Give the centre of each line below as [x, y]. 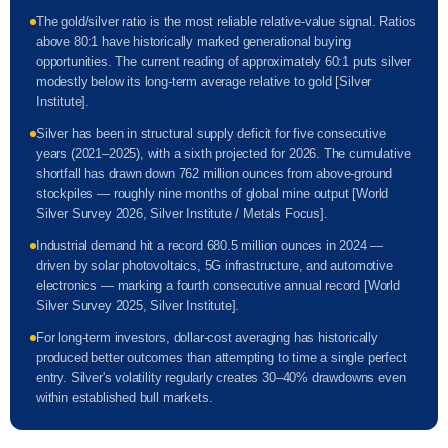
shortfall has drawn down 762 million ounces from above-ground [214, 173]
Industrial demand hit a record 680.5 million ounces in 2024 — [210, 245]
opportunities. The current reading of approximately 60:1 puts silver [224, 61]
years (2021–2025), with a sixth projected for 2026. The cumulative [223, 153]
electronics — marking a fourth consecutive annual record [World [218, 285]
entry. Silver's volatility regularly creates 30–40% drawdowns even [221, 377]
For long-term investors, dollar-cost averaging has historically [207, 337]
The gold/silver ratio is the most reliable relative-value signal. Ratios [226, 21]
